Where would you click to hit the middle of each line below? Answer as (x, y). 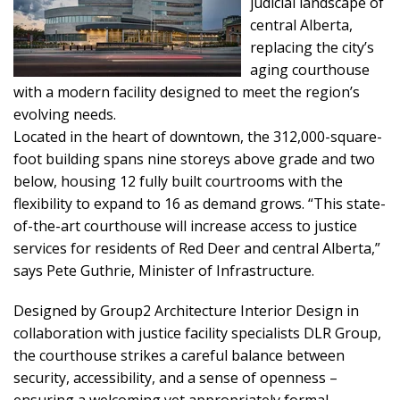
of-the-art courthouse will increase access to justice (185, 226)
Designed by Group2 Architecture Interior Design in (186, 311)
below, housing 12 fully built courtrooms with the (178, 181)
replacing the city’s (312, 47)
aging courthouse (310, 70)
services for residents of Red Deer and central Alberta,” (197, 248)
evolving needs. (65, 114)
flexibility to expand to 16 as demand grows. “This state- (200, 204)
